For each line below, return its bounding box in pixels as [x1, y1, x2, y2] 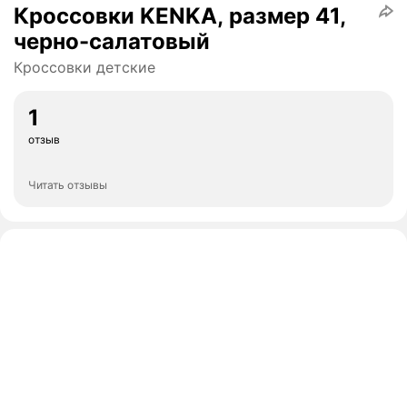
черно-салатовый [14, 28, 210, 55]
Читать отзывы [28, 178, 107, 193]
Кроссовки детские [14, 58, 155, 77]
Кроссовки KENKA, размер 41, [14, 3, 346, 30]
